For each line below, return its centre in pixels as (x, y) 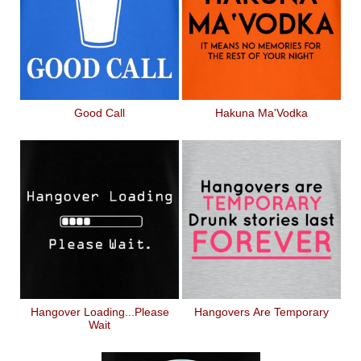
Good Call (100, 113)
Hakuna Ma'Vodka (261, 113)
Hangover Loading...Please (100, 312)
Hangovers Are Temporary (261, 312)
